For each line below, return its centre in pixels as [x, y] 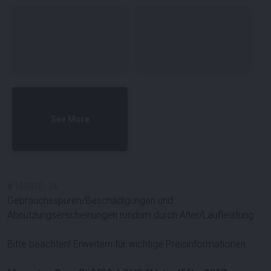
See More [70, 119]
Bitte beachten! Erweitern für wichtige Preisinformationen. [128, 244]
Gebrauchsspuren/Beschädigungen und [90, 200]
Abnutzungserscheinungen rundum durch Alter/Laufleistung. [132, 215]
